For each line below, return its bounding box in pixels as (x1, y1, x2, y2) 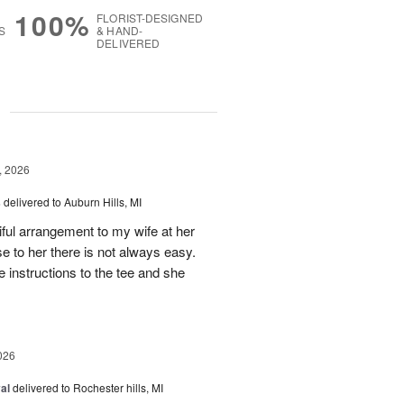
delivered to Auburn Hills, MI (4, 194, 142, 210)
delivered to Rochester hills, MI (13, 380, 163, 396)
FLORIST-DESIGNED (96, 10, 203, 26)
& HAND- (96, 23, 142, 39)
